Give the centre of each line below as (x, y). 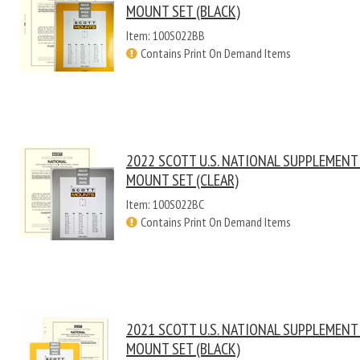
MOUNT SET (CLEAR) (182, 180)
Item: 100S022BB (166, 35)
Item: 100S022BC (165, 204)
